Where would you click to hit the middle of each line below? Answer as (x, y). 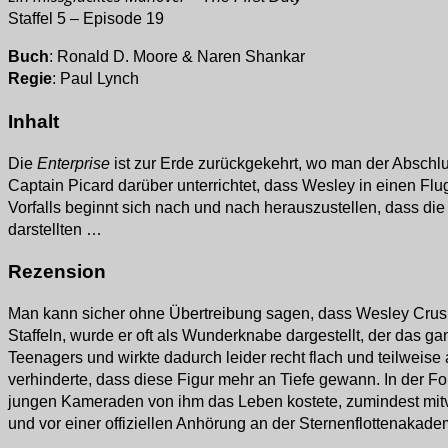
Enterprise (75, 163)
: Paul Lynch (95, 79)
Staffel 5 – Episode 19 (86, 19)
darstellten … (55, 229)
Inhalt (33, 121)
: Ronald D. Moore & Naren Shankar (177, 57)
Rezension (57, 272)
